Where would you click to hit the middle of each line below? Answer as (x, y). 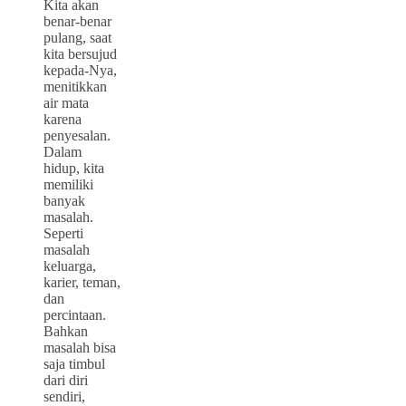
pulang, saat (77, 37)
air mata (66, 102)
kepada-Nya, (80, 70)
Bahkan (66, 331)
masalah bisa (80, 347)
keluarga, (70, 266)
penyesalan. (77, 135)
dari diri (66, 380)
